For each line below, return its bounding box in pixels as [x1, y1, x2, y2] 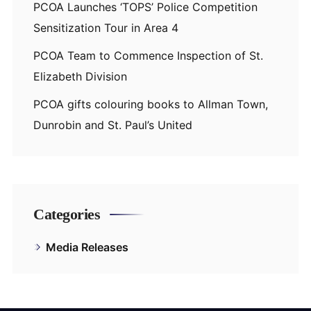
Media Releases [46, 239, 128, 254]
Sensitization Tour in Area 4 [33, 20, 178, 35]
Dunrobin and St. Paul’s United [33, 117, 196, 132]
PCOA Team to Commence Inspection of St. [33, 48, 263, 62]
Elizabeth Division [33, 69, 127, 83]
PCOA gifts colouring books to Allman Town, [33, 96, 268, 111]
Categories [33, 205, 100, 223]
